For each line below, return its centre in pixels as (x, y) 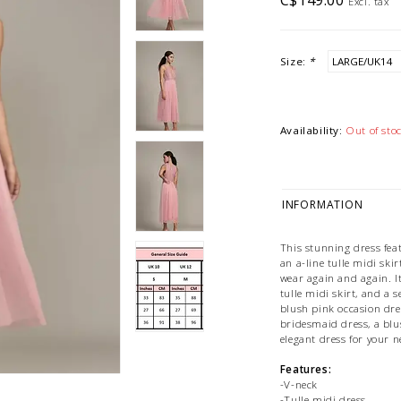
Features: (306, 370)
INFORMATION (322, 205)
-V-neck (299, 385)
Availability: (311, 130)
